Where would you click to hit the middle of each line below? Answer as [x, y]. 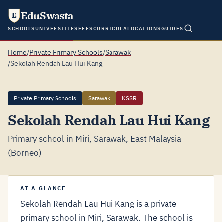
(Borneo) [25, 153]
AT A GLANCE [43, 188]
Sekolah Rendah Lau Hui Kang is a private [98, 204]
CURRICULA [110, 28]
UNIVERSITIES [56, 28]
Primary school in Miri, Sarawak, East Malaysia [95, 139]
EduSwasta [47, 16]
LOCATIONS [144, 28]
